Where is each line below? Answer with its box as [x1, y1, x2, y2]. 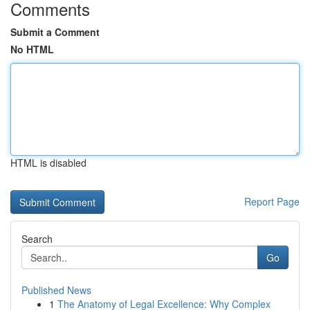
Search [21, 232, 53, 246]
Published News [21, 283, 91, 297]
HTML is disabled [10, 156, 86, 170]
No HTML [10, 42, 54, 56]
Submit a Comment [10, 25, 100, 39]
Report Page [244, 194, 300, 208]
